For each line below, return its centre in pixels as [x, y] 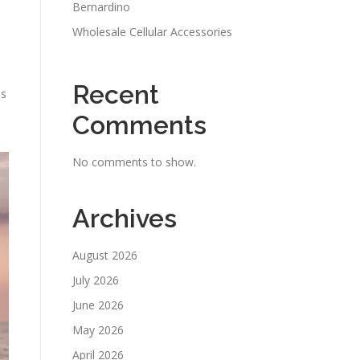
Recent [116, 94]
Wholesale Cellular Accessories [152, 32]
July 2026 [96, 280]
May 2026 [98, 330]
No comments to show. [134, 162]
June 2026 [98, 305]
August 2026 [105, 255]
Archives [125, 218]
